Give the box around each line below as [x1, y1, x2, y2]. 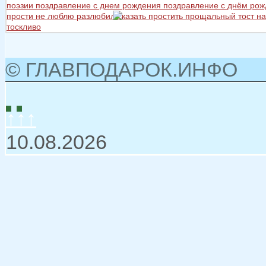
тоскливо [7, 21, 41, 31]
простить [148, 11, 185, 21]
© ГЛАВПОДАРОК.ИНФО [5, 58, 237, 81]
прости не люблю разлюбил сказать [7, 11, 148, 21]
